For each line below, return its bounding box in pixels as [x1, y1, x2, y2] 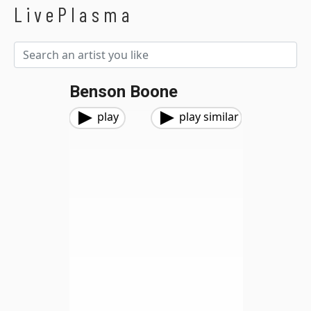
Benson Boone [69, 82, 178, 101]
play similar [179, 109, 239, 124]
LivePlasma [14, 2, 134, 26]
